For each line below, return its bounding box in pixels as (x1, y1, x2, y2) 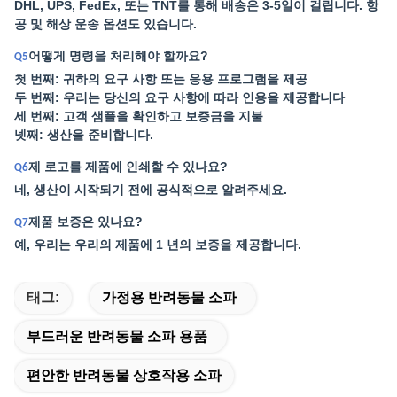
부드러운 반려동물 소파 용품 (27, 329, 207, 344)
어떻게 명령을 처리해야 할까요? (28, 49, 208, 63)
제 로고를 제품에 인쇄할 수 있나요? (28, 160, 228, 174)
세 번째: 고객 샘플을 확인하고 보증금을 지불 (14, 109, 263, 123)
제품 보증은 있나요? (28, 214, 143, 229)
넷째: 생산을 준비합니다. (14, 128, 153, 142)
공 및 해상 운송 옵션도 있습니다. (14, 17, 197, 31)
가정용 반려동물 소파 (102, 290, 237, 305)
